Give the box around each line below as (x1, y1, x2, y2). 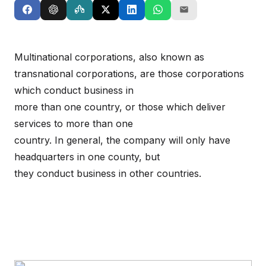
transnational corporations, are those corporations (14, 68, 244, 80)
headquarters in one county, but (14, 151, 160, 163)
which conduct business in (14, 84, 134, 96)
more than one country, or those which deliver (14, 101, 226, 113)
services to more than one (14, 118, 133, 129)
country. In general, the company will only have (14, 134, 230, 146)
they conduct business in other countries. (14, 167, 201, 179)
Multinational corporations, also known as (14, 51, 204, 63)
